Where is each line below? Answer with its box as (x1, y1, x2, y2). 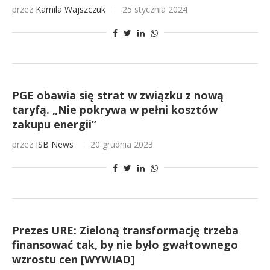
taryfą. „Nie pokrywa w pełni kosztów (12, 102, 218, 117)
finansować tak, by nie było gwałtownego (12, 237, 238, 252)
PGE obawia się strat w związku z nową (12, 88, 224, 102)
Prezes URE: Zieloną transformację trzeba (12, 223, 239, 237)
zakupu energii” (12, 117, 96, 131)
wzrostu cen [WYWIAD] (12, 252, 135, 266)
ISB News (36, 139, 74, 150)
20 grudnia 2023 (90, 139, 153, 150)
